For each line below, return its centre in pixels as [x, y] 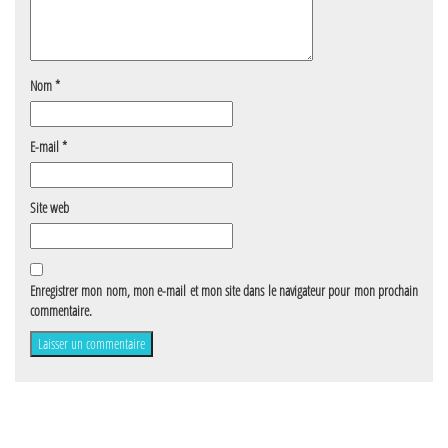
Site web [49, 207]
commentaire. [61, 310]
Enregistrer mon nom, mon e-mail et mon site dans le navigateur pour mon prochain [224, 290]
